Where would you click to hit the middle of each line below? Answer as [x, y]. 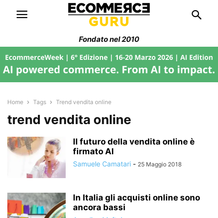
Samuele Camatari [102, 163]
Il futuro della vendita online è [134, 141]
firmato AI [93, 151]
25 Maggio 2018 [160, 164]
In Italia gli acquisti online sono [136, 197]
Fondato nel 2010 [109, 39]
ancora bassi [99, 207]
